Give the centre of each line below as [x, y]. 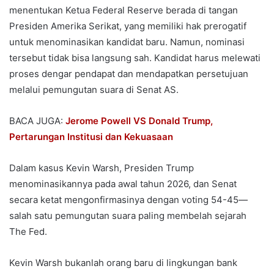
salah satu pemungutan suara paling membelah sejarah [128, 216]
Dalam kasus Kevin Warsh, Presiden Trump [102, 168]
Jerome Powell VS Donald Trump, [139, 121]
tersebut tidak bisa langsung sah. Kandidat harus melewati [135, 58]
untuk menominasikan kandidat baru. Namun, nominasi [127, 42]
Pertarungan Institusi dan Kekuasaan [91, 137]
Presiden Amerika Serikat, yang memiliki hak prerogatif [128, 26]
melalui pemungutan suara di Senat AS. [94, 90]
